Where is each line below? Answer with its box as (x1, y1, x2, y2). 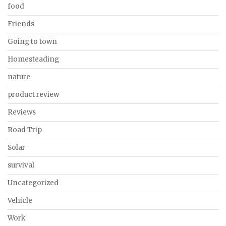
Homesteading (8, 54, 59, 64)
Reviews (8, 107, 36, 117)
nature (8, 72, 30, 81)
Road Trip (8, 125, 42, 134)
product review (8, 90, 59, 99)
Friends (8, 19, 34, 28)
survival (8, 160, 34, 169)
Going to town (8, 37, 57, 46)
